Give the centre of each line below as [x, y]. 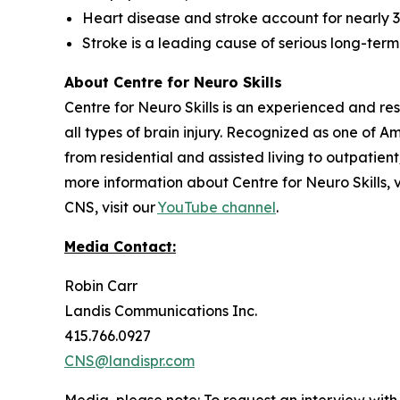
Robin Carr [101, 285]
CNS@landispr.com [129, 360]
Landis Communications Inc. [161, 310]
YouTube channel [217, 207]
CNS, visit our [111, 207]
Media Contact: [120, 246]
